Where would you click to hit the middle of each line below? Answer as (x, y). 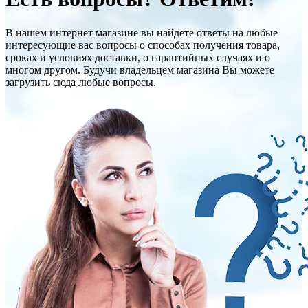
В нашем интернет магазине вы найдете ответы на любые (142, 32)
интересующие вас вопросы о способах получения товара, (143, 45)
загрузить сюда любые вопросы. (81, 82)
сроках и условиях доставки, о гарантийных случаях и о (138, 57)
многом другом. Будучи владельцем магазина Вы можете (140, 69)
